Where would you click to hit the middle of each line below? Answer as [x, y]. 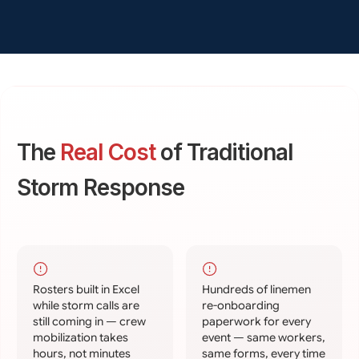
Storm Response [101, 187]
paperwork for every [256, 321]
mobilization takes [81, 337]
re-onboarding [241, 305]
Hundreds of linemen [256, 289]
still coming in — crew [89, 321]
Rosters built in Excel [86, 289]
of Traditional [224, 152]
